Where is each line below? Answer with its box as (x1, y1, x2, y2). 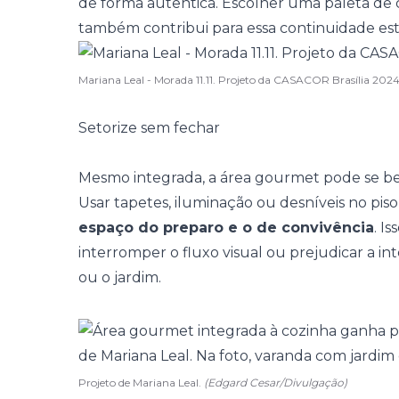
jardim (114, 269, 159, 286)
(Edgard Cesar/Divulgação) (204, 376, 347, 389)
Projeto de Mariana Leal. (78, 376, 204, 389)
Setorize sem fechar (78, 119, 220, 136)
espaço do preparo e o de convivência (78, 219, 374, 236)
